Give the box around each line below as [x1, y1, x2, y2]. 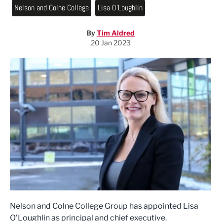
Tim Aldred [97, 29, 135, 37]
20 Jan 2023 [90, 38, 131, 47]
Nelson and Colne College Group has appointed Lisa [10, 201, 198, 211]
